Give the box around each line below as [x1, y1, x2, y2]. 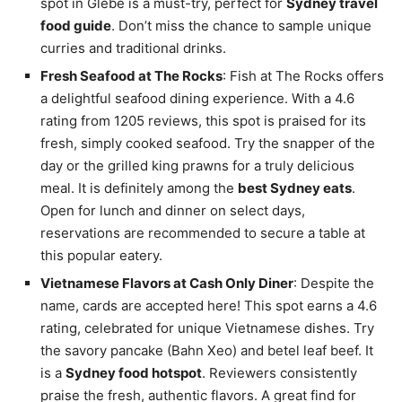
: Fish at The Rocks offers [223, 67, 384, 85]
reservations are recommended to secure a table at [40, 224, 365, 242]
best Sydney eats [238, 179, 352, 197]
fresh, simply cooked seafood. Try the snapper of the [40, 135, 375, 153]
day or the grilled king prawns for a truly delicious [40, 157, 354, 175]
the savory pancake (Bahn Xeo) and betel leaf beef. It [40, 342, 373, 360]
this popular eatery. [40, 247, 162, 265]
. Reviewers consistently [202, 364, 357, 382]
